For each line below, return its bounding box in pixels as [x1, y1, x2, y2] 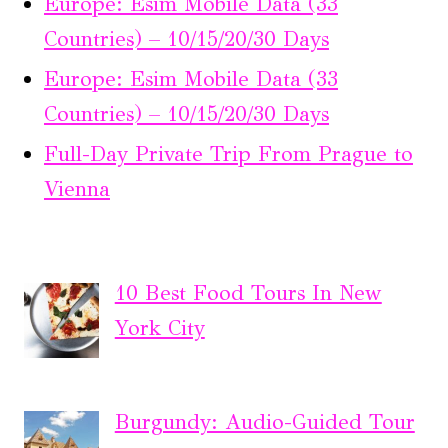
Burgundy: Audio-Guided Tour [114, 408, 415, 435]
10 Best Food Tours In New [114, 280, 382, 307]
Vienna [44, 176, 110, 203]
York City [114, 315, 205, 342]
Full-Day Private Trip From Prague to [44, 141, 413, 168]
